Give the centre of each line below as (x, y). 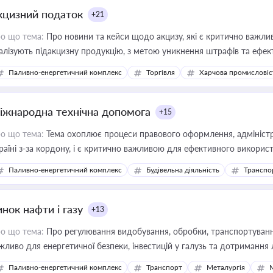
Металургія (226, 267)
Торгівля (161, 72)
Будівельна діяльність (183, 170)
